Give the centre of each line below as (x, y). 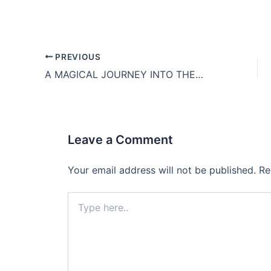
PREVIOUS (77, 57)
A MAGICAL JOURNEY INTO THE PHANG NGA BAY (199, 74)
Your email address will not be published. (162, 170)
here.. (78, 209)
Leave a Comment (120, 139)
